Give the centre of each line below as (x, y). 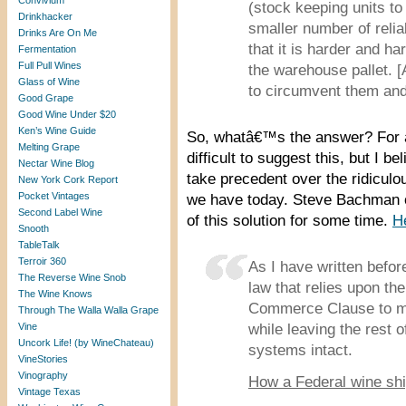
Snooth (34, 228)
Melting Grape (49, 147)
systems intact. (300, 350)
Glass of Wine (49, 82)
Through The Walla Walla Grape (88, 310)
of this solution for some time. (290, 221)
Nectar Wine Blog (56, 163)
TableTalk (39, 245)
